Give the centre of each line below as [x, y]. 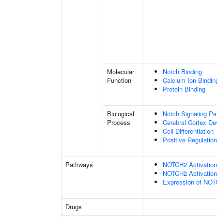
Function [119, 80]
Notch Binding [182, 71]
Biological [121, 114]
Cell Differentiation [188, 131]
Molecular [121, 71]
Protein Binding [184, 89]
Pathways [79, 164]
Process [119, 122]
